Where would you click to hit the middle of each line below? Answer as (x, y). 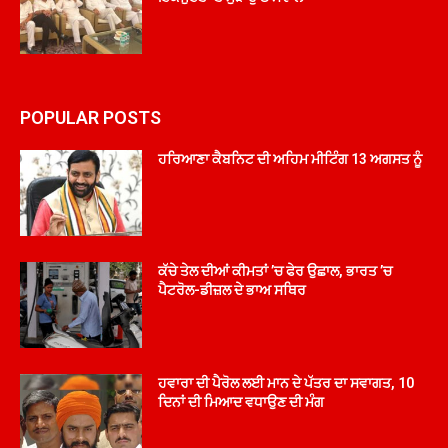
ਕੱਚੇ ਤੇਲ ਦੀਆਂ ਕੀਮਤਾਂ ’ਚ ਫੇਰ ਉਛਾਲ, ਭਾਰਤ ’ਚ (275, 270)
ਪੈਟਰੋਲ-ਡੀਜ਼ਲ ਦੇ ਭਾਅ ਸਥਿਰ (232, 289)
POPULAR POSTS (90, 118)
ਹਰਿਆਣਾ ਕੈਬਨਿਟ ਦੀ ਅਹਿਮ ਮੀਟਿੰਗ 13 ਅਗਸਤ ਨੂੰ (290, 159)
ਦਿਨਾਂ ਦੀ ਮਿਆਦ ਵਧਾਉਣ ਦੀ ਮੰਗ (241, 401)
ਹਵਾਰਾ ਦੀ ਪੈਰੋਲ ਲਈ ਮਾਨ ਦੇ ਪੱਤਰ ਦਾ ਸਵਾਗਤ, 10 (286, 382)
